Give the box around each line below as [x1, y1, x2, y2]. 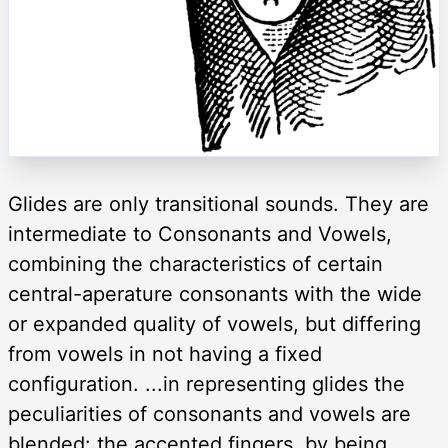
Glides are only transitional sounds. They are [8, 191, 429, 216]
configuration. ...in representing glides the [8, 371, 405, 396]
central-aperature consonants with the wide [8, 281, 422, 306]
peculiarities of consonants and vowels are [8, 401, 411, 426]
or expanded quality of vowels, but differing [8, 311, 421, 336]
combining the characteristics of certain [8, 251, 383, 276]
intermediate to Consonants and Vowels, [8, 221, 392, 246]
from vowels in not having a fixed [8, 341, 322, 366]
